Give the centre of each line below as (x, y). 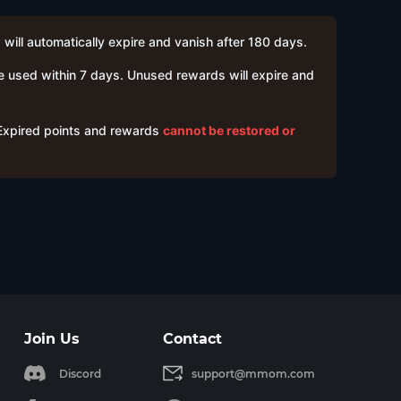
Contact (192, 339)
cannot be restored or (229, 130)
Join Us (51, 339)
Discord (80, 373)
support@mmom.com (253, 373)
